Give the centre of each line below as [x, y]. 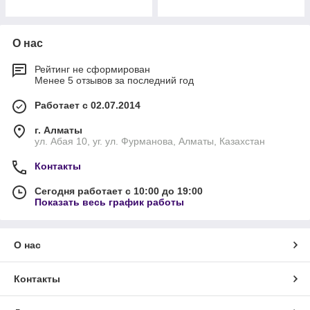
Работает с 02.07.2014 [88, 105]
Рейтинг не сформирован [92, 69]
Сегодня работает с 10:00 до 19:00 [119, 191]
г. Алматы [58, 130]
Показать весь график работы [109, 202]
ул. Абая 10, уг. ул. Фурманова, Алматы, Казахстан [150, 141]
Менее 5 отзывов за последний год [114, 80]
